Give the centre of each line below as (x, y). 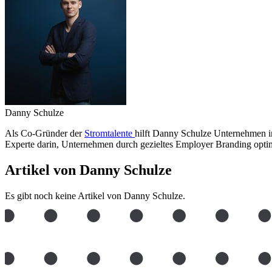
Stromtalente (110, 134)
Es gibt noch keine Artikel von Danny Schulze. (95, 196)
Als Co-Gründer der (45, 134)
